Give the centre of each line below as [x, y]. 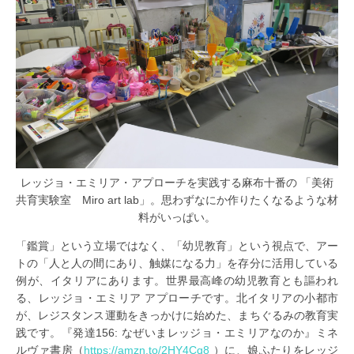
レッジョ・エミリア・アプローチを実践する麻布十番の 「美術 [177, 183]
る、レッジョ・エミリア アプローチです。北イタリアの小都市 [177, 298]
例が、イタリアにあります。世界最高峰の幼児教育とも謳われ [177, 281]
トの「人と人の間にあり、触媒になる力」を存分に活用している [177, 264]
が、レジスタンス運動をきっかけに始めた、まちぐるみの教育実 [177, 316]
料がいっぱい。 [177, 218]
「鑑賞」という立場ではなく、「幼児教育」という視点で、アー [177, 246]
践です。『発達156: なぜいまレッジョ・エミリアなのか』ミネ [177, 333]
